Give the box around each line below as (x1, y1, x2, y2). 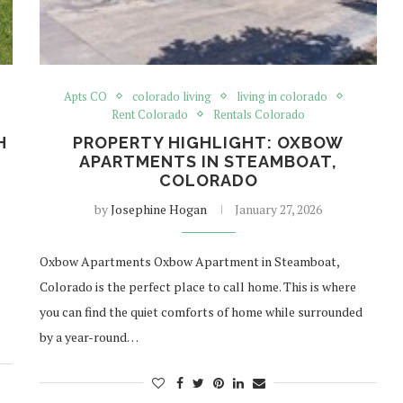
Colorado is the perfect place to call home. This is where (40, 277, 357, 295)
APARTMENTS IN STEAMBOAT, (79, 151, 338, 171)
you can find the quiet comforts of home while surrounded (40, 302, 363, 320)
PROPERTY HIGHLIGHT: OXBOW (73, 132, 345, 152)
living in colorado (237, 87, 328, 104)
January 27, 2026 (235, 200, 323, 218)
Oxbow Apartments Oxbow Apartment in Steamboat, (40, 252, 340, 270)
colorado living (132, 87, 212, 104)
